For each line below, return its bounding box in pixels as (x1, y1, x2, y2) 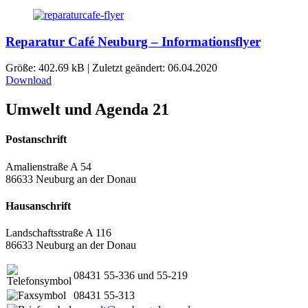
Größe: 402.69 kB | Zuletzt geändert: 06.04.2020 (5, 62, 217, 74)
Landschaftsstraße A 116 (5, 227, 111, 239)
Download (5, 74, 52, 87)
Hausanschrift (5, 199, 71, 212)
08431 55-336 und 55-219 (74, 269, 188, 282)
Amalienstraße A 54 (5, 160, 91, 173)
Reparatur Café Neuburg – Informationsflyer (5, 34, 261, 49)
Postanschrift (5, 133, 67, 146)
